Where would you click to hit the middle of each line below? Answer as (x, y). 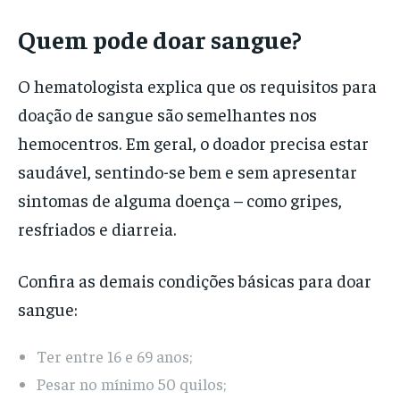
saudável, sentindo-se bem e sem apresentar (187, 171)
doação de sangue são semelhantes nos (167, 114)
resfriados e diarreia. (97, 229)
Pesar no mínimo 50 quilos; (131, 384)
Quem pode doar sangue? (160, 39)
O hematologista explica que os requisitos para (197, 86)
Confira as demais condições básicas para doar (195, 280)
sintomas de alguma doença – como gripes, (180, 200)
